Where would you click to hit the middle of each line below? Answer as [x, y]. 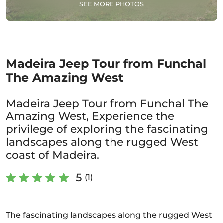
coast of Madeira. [53, 155]
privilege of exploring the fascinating [107, 129]
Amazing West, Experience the [90, 116]
